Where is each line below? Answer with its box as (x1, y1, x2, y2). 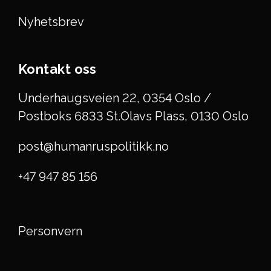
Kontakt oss (18, 60, 97, 77)
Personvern (18, 223, 82, 238)
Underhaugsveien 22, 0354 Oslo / (18, 90, 211, 105)
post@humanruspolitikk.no (18, 139, 169, 154)
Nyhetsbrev (18, 14, 84, 29)
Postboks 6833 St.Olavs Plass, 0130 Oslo (18, 108, 249, 123)
